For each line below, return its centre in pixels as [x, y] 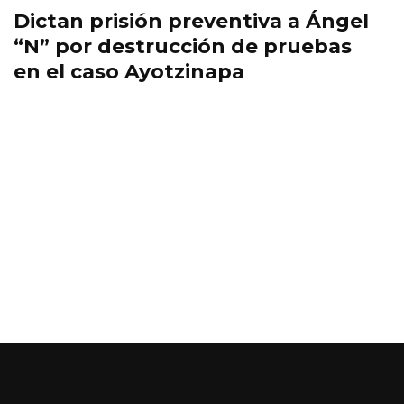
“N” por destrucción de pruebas [183, 47]
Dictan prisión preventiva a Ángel [191, 22]
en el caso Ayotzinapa [129, 72]
